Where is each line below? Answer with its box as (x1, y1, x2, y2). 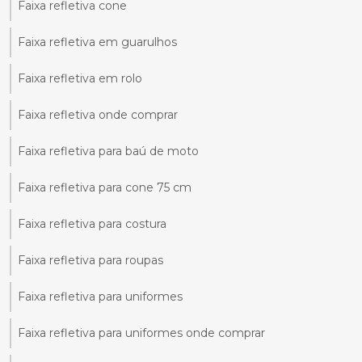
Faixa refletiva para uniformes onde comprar (18, 326, 265, 341)
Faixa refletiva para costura (18, 217, 166, 232)
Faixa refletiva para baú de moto (18, 144, 199, 159)
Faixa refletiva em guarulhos (18, 35, 177, 50)
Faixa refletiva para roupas (18, 253, 163, 268)
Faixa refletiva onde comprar (18, 107, 178, 123)
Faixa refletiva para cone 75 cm (18, 180, 192, 196)
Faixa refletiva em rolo (18, 71, 142, 86)
